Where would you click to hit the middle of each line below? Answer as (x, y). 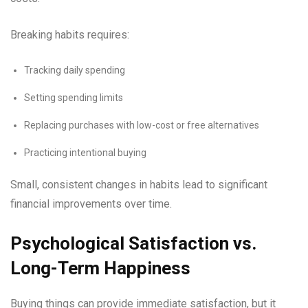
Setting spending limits (74, 98)
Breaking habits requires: (70, 35)
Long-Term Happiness (100, 268)
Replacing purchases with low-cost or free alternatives (142, 125)
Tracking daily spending (75, 70)
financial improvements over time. (91, 204)
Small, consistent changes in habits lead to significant (139, 185)
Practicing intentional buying (85, 153)
